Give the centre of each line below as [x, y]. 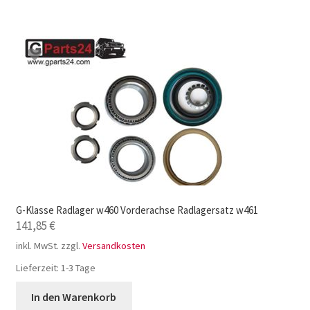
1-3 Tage [78, 268]
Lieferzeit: [38, 268]
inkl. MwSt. [37, 246]
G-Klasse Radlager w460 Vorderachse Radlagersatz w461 [137, 210]
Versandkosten [113, 246]
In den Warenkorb [74, 297]
